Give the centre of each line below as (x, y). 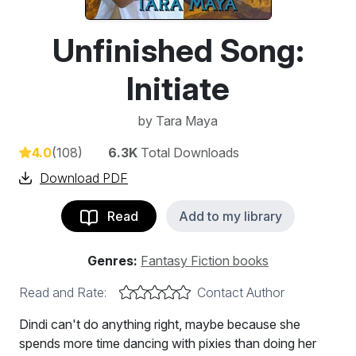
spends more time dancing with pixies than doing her (168, 343)
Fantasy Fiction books (205, 261)
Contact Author (241, 292)
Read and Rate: (63, 292)
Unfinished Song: (178, 50)
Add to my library (230, 216)
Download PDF (84, 178)
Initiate (178, 89)
